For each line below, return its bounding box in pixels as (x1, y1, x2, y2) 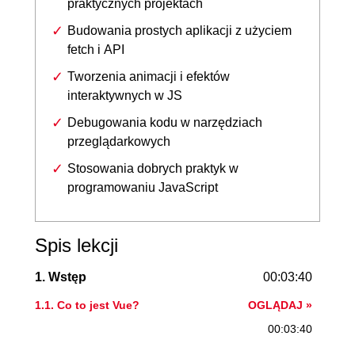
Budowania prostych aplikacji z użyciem (67, 23, 292, 37)
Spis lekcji (35, 234, 118, 256)
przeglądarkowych (67, 134, 170, 148)
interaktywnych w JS (67, 88, 182, 102)
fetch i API (67, 42, 124, 56)
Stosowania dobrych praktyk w (67, 161, 239, 175)
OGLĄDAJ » (248, 298, 312, 311)
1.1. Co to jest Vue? (35, 298, 139, 311)
